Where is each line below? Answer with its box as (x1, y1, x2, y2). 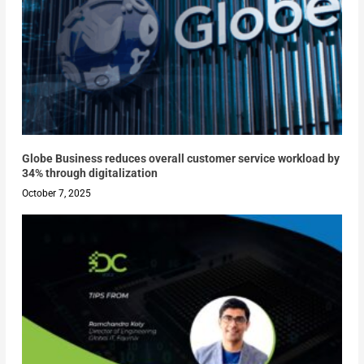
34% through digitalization (21, 167, 158, 180)
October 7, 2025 (21, 188, 91, 200)
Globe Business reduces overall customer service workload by (21, 152, 340, 166)
